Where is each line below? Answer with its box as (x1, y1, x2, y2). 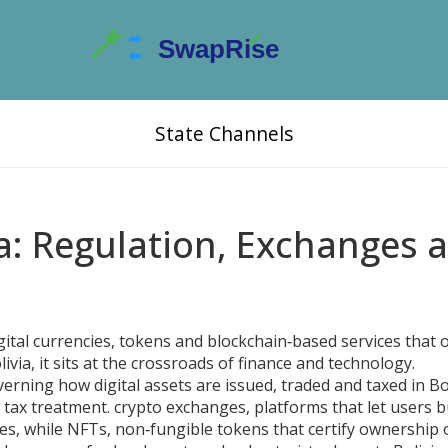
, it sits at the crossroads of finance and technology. (31, 352, 415, 374)
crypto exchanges (114, 396, 246, 418)
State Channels (155, 120, 293, 147)
